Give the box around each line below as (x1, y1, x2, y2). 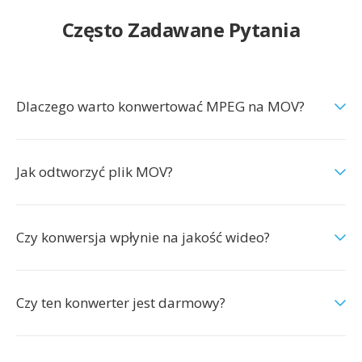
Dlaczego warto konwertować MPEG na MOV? (16, 97, 305, 116)
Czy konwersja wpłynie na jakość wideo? (16, 228, 270, 246)
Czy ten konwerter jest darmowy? (16, 293, 225, 312)
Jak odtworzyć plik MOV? (16, 162, 173, 181)
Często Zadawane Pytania (61, 16, 301, 43)
